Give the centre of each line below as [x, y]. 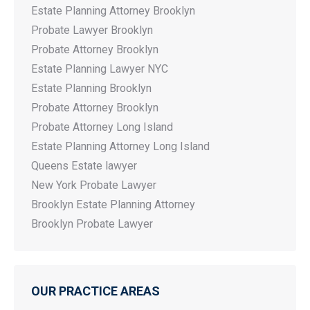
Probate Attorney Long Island [102, 127]
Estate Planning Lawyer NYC [100, 69]
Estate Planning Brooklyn [91, 88]
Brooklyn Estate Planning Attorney [113, 204]
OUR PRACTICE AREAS [95, 291]
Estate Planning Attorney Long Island [120, 146]
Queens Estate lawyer [84, 166]
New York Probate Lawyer [94, 185]
